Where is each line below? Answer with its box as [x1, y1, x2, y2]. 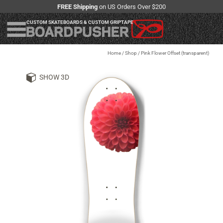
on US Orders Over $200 [98, 2, 166, 10]
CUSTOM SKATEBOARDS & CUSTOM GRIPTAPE [26, 19, 133, 25]
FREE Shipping [57, 2, 98, 10]
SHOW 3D [39, 73, 69, 82]
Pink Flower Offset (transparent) [141, 50, 209, 56]
